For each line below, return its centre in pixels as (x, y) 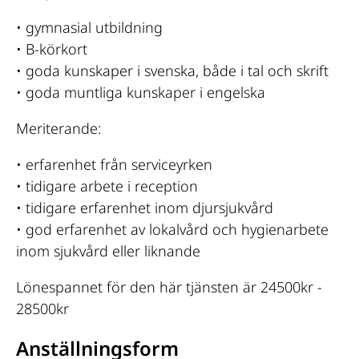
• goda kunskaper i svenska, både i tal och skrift (172, 70)
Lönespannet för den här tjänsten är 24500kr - (169, 286)
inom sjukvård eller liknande (108, 250)
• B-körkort (52, 48)
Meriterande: (58, 128)
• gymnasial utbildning (89, 27)
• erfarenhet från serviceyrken (114, 164)
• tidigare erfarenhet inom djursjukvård (145, 207)
